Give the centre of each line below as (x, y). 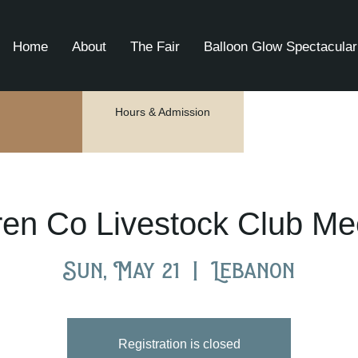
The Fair (155, 47)
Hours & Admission (163, 112)
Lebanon (253, 270)
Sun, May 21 (121, 270)
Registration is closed (179, 344)
